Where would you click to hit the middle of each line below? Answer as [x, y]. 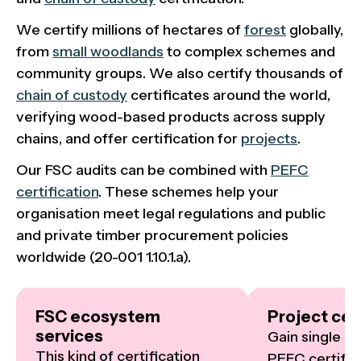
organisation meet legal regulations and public [171, 213]
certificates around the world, [229, 95]
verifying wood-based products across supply [171, 116]
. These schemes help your [189, 191]
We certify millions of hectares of [130, 29]
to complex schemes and [249, 51]
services [69, 336]
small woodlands [108, 51]
